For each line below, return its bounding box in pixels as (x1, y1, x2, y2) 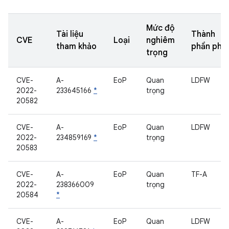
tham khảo (56, 41, 97, 52)
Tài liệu (56, 29, 83, 39)
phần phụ (191, 41, 226, 52)
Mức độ (146, 23, 175, 33)
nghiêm (146, 35, 175, 45)
